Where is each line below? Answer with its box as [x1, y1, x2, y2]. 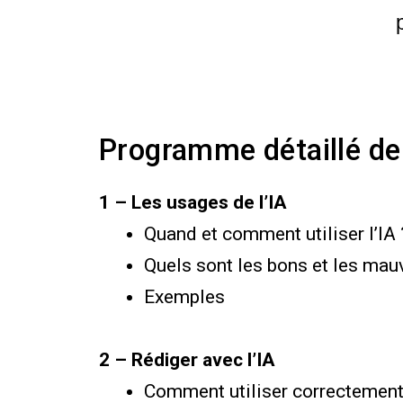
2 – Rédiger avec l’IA [99, 348, 280, 371]
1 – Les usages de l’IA [99, 191, 287, 213]
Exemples [144, 285, 229, 308]
